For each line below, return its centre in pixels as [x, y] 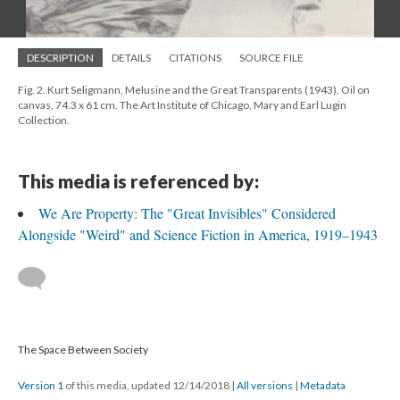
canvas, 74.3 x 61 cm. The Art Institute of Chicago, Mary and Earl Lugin [182, 105]
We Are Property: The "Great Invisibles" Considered [187, 213]
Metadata [323, 385]
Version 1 [41, 385]
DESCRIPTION [60, 58]
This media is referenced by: [138, 181]
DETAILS [131, 58]
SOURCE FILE [271, 58]
